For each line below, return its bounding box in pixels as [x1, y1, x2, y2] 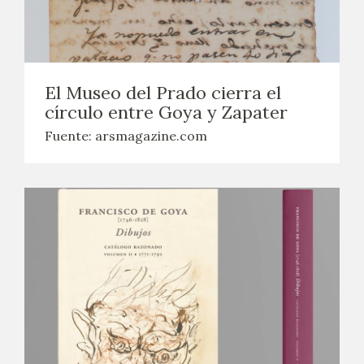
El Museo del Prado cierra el [45, 81, 281, 104]
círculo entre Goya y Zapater [45, 101, 288, 123]
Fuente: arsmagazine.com [45, 128, 207, 144]
